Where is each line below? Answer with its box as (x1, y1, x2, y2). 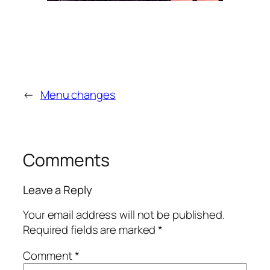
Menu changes (40, 86, 116, 102)
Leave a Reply (23, 182, 92, 198)
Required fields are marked (23, 221, 159, 237)
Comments (23, 148, 110, 172)
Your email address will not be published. (23, 206, 225, 222)
